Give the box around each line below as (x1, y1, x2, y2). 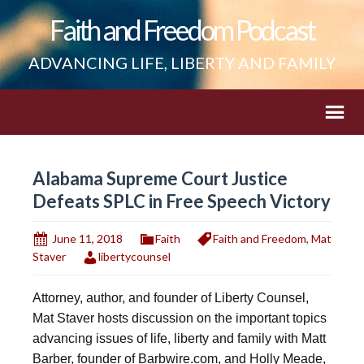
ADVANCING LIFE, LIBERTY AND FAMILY (28, 53, 336, 72)
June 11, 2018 (52, 232, 123, 245)
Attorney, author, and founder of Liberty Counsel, (32, 290, 309, 305)
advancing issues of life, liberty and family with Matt (32, 331, 326, 345)
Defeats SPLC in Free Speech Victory (32, 190, 331, 212)
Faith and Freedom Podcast (50, 13, 314, 46)
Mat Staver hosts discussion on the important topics (32, 310, 327, 325)
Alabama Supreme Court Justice (32, 167, 288, 189)
